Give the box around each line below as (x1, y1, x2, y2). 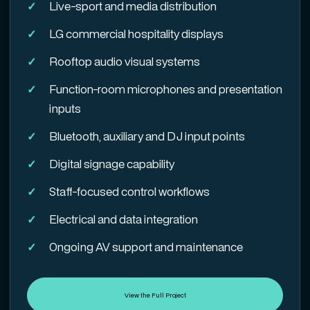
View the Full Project (124, 291, 186, 300)
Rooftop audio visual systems (49, 53, 200, 69)
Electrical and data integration (49, 211, 198, 227)
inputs (49, 100, 81, 116)
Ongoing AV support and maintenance (49, 239, 243, 255)
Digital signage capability (49, 156, 174, 172)
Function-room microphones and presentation (49, 81, 282, 97)
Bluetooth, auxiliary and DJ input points (49, 128, 245, 144)
